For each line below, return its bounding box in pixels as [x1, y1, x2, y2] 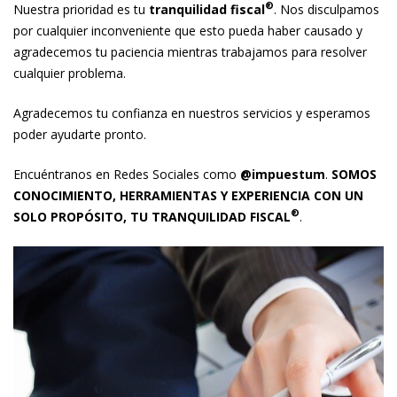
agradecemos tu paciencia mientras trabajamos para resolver [13, 43, 367, 60]
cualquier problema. [13, 64, 126, 82]
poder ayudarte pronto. [13, 125, 146, 143]
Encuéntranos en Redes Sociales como [13, 165, 240, 183]
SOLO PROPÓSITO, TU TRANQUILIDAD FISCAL [13, 207, 291, 225]
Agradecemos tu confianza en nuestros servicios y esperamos [13, 104, 370, 121]
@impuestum [240, 165, 325, 183]
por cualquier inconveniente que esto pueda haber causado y [13, 21, 362, 39]
